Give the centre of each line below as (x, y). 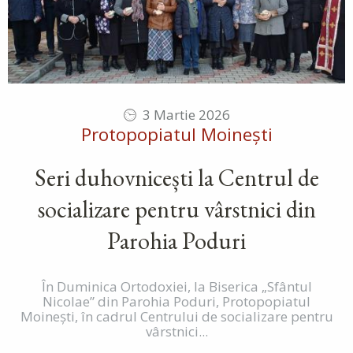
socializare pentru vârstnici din (176, 210)
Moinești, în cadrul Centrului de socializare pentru (176, 317)
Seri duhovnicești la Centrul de (176, 178)
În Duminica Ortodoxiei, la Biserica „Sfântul (176, 287)
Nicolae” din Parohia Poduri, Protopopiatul (176, 302)
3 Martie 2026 (186, 115)
